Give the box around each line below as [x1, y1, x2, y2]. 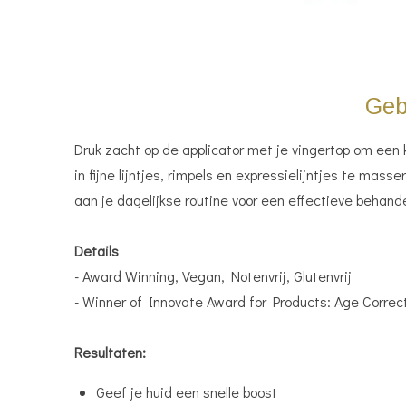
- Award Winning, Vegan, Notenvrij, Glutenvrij [74, 266, 352, 285]
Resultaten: [74, 342, 146, 362]
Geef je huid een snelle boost [96, 382, 277, 401]
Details [74, 240, 119, 260]
